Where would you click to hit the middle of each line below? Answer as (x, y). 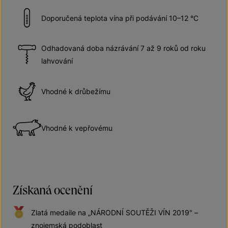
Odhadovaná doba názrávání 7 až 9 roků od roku (123, 48)
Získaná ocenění (53, 190)
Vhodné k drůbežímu (76, 91)
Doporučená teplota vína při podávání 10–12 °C (120, 18)
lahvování (57, 61)
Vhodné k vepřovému (77, 128)
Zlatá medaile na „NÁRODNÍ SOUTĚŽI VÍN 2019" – (115, 212)
